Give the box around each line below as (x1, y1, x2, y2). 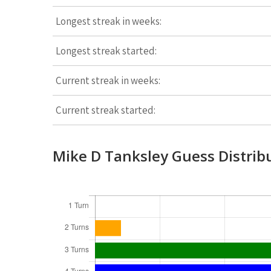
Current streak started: (56, 103, 155, 117)
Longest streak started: (56, 44, 157, 57)
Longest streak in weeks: (56, 15, 162, 28)
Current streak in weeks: (56, 74, 160, 87)
